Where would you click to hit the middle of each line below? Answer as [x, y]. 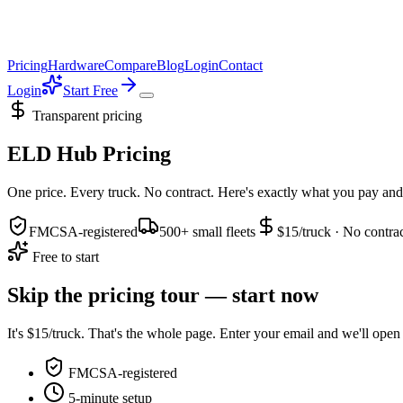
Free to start [64, 256]
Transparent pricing [85, 116]
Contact [241, 65]
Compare [130, 65]
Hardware [76, 65]
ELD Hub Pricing [89, 153]
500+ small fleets [207, 231]
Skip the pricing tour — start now [163, 295]
